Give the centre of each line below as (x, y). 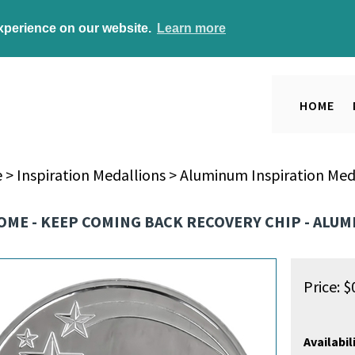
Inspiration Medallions (91, 174)
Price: (321, 286)
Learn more (191, 28)
